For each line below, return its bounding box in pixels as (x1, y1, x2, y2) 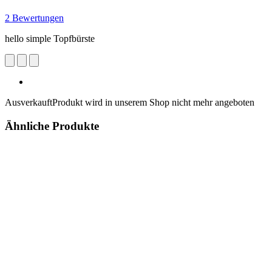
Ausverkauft (5, 97, 52, 107)
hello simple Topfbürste (5, 33, 95, 44)
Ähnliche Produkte (5, 119, 99, 132)
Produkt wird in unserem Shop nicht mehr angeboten (52, 97, 254, 107)
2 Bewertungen (5, 12, 64, 23)
